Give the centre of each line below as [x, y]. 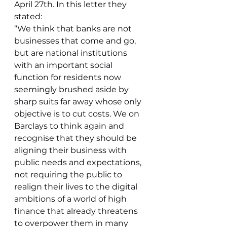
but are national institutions [72, 53]
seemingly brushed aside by [72, 89]
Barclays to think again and [70, 126]
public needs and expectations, [79, 162]
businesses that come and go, [76, 41]
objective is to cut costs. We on [78, 114]
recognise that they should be [77, 138]
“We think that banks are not [74, 29]
